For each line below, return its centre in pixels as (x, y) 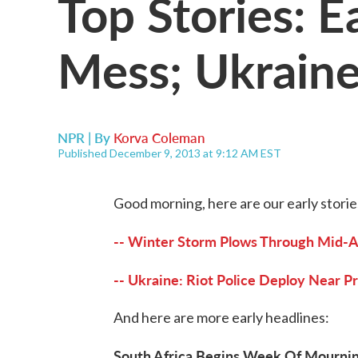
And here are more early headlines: (221, 317)
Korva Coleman (159, 137)
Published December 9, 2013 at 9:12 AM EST (169, 153)
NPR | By (86, 137)
